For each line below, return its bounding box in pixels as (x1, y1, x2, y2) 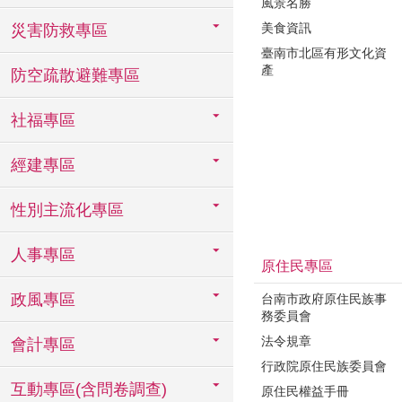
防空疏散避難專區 (11, 66, 140, 84)
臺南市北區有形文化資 (261, 46, 387, 60)
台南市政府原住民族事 (261, 292, 387, 306)
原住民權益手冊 (261, 384, 349, 398)
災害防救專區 (11, 22, 108, 39)
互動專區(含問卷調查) (11, 380, 167, 398)
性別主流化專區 (11, 201, 124, 219)
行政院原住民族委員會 (261, 359, 387, 373)
